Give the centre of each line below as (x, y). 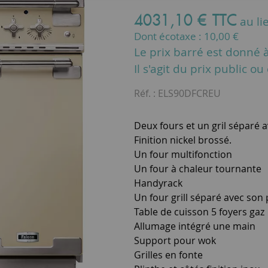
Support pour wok (175, 240)
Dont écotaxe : (169, 36)
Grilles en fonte (168, 255)
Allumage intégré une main (195, 226)
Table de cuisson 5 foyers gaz (199, 212)
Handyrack (158, 183)
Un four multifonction (183, 154)
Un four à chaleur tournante (198, 169)
